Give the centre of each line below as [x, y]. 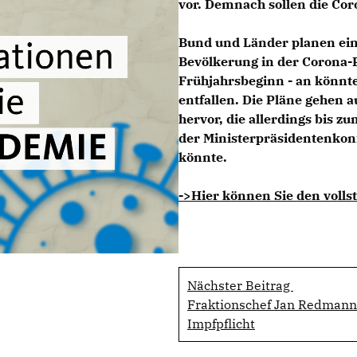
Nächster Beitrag [240, 285]
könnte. [203, 157]
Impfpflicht [221, 324]
